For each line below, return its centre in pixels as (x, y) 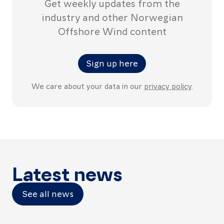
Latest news (67, 173)
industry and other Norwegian (112, 17)
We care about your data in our (87, 86)
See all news (48, 193)
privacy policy (167, 86)
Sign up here (112, 63)
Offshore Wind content (112, 31)
